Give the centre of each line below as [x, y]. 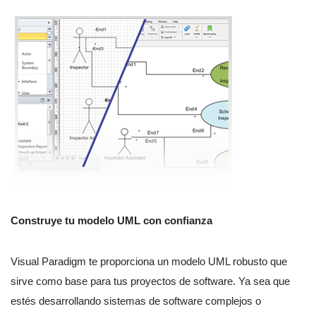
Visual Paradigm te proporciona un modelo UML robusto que [149, 262]
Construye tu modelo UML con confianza [111, 221]
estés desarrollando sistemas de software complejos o [136, 301]
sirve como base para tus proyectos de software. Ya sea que [150, 281]
